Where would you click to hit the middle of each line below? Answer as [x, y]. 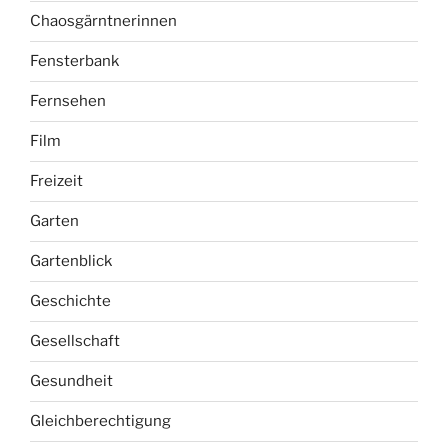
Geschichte [70, 301]
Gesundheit [71, 381]
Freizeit [56, 181]
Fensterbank [74, 61]
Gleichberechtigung [100, 421]
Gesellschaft [75, 341]
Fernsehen [68, 101]
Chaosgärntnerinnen [103, 21]
